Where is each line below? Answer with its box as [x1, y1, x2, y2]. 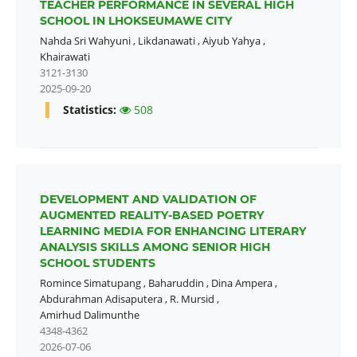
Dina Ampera [210, 276, 273, 291]
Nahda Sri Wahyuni [39, 33, 131, 49]
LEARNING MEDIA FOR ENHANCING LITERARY [39, 224, 306, 239]
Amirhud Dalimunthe [39, 308, 139, 323]
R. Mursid [169, 292, 214, 307]
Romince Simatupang [39, 276, 141, 291]
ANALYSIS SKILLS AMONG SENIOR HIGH [39, 240, 270, 255]
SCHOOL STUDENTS [39, 256, 155, 271]
